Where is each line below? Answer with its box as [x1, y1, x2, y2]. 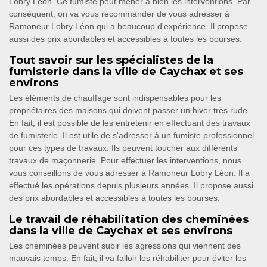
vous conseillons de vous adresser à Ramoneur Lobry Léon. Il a [9, 168, 250, 178]
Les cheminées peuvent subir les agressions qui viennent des [9, 241, 241, 251]
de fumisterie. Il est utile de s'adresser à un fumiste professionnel [9, 131, 254, 141]
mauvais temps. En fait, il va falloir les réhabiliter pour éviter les [9, 253, 246, 263]
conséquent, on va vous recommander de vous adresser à [9, 9, 229, 19]
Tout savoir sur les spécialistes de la [9, 54, 213, 67]
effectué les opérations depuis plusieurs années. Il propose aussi [9, 181, 253, 191]
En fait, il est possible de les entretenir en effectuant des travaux [9, 118, 250, 128]
